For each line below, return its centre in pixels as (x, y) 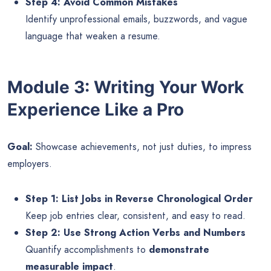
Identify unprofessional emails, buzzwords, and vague (136, 19)
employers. (30, 164)
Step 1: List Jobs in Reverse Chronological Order (139, 199)
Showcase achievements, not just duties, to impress (142, 147)
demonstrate (179, 250)
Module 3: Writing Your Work (126, 87)
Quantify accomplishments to (87, 250)
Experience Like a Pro (96, 110)
